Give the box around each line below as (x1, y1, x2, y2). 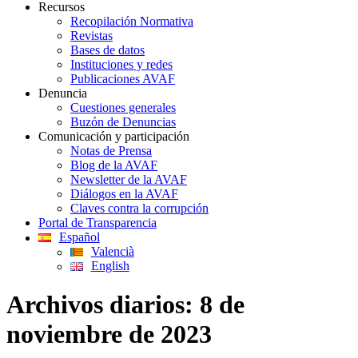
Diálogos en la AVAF (70, 187, 178, 201)
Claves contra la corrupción (70, 201, 209, 215)
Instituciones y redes (70, 58, 173, 71)
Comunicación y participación (38, 129, 189, 143)
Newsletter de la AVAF (70, 173, 187, 186)
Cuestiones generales (70, 101, 176, 114)
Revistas (70, 29, 113, 42)
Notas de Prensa (70, 144, 152, 157)
